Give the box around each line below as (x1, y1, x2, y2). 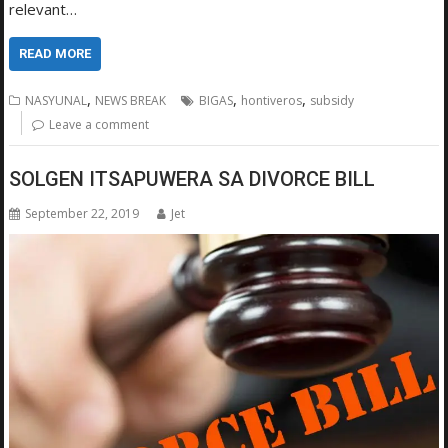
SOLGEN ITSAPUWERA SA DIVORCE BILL (9, 167, 376, 192)
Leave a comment (49, 115, 150, 133)
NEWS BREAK (95, 91, 167, 109)
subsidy (310, 91, 355, 109)
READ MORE (19, 45, 92, 61)
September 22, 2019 (25, 205, 140, 223)
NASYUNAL (25, 91, 88, 109)
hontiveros (241, 91, 303, 109)
